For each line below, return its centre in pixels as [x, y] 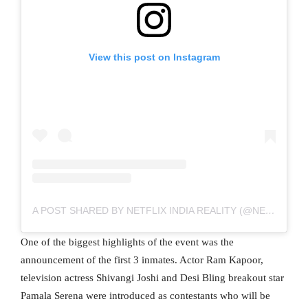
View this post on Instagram [154, 57]
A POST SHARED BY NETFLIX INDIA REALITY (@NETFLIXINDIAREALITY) [270, 211]
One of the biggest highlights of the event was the [127, 242]
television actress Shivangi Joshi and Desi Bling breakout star [152, 278]
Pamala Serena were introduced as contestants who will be [145, 296]
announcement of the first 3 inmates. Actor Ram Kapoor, [142, 260]
